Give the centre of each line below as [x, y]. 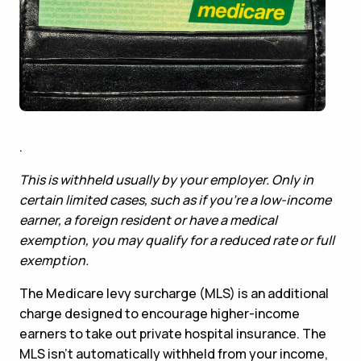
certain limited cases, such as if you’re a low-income [175, 199]
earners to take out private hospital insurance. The [173, 333]
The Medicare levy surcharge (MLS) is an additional [174, 293]
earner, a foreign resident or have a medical [148, 220]
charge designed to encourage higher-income [160, 313]
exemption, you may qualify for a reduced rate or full [177, 240]
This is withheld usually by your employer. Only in [166, 179]
